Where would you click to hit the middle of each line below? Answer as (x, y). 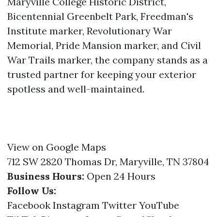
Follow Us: (32, 191)
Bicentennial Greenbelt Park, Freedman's (100, 16)
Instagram (76, 205)
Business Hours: (46, 176)
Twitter (119, 205)
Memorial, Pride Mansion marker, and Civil (104, 45)
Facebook (29, 205)
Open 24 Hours (120, 176)
